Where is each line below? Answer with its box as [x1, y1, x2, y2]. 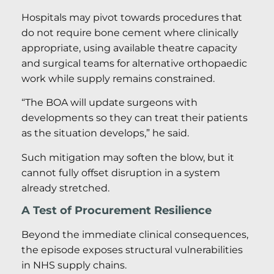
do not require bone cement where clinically [21, 26, 239, 39]
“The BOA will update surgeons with [21, 97, 198, 109]
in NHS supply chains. [21, 259, 127, 271]
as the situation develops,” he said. [21, 127, 189, 139]
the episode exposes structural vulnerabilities [21, 243, 243, 256]
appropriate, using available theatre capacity [21, 42, 237, 54]
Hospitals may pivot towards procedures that [21, 11, 242, 23]
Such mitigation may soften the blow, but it [21, 151, 234, 163]
